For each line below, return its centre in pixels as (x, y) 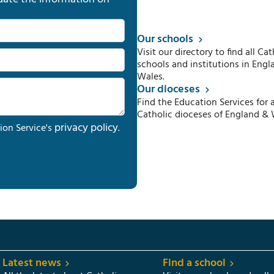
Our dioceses (168, 89)
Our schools (165, 39)
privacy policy (86, 128)
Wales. (151, 77)
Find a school (194, 263)
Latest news (32, 263)
